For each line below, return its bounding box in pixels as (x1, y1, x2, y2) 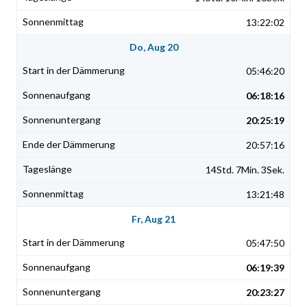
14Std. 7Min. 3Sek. (206, 164, 284, 176)
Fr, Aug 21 (132, 213, 175, 225)
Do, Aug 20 (129, 41, 178, 53)
